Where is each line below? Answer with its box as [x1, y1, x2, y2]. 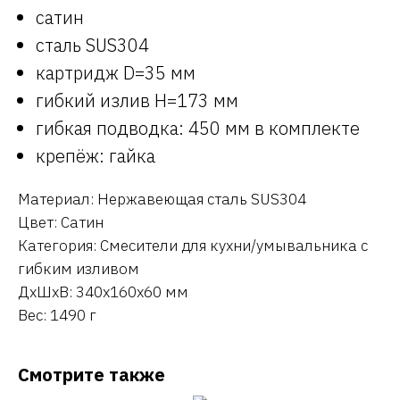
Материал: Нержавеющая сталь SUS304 [18, 188, 306, 209]
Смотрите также [18, 362, 165, 387]
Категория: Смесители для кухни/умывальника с [18, 235, 368, 255]
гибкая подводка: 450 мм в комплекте [36, 115, 360, 140]
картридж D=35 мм [36, 60, 196, 85]
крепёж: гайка [36, 143, 155, 168]
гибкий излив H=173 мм [36, 87, 238, 112]
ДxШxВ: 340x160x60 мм [18, 281, 188, 302]
